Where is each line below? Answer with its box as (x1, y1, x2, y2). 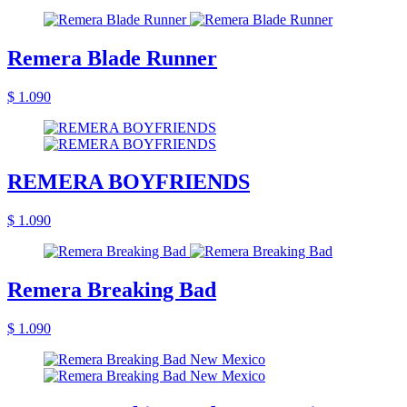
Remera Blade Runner (7, 45, 217, 70)
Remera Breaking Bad (7, 278, 216, 303)
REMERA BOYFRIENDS (7, 170, 250, 194)
